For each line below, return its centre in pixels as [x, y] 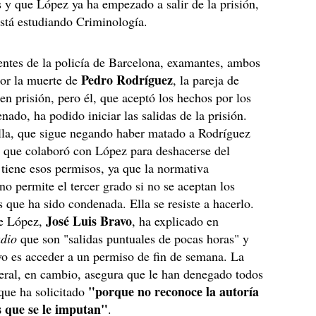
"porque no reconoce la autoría [174, 291]
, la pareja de [206, 80]
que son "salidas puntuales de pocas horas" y [133, 238]
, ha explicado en [176, 221]
